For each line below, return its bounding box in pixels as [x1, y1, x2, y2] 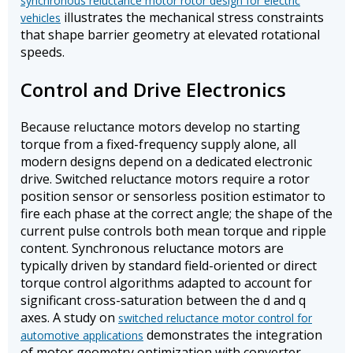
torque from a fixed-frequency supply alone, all [20, 136, 296, 154]
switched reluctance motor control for [118, 310, 312, 326]
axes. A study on [20, 309, 118, 327]
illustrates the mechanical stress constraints [61, 9, 324, 27]
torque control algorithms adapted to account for [20, 274, 312, 292]
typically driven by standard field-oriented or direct [20, 257, 317, 275]
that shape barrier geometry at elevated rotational [20, 26, 320, 44]
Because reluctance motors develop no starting [20, 118, 300, 136]
